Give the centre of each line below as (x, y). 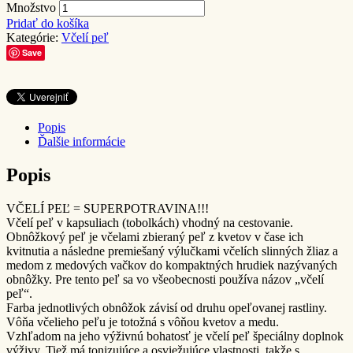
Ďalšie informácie (82, 141)
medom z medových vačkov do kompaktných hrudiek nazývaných (172, 265)
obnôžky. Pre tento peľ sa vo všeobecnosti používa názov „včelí (165, 279)
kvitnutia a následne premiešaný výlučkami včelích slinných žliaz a (172, 251)
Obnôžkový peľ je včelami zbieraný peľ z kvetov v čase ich (155, 236)
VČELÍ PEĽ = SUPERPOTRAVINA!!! (108, 208)
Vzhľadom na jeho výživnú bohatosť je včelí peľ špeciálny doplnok (175, 336)
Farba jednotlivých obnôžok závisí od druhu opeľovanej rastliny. (167, 307)
